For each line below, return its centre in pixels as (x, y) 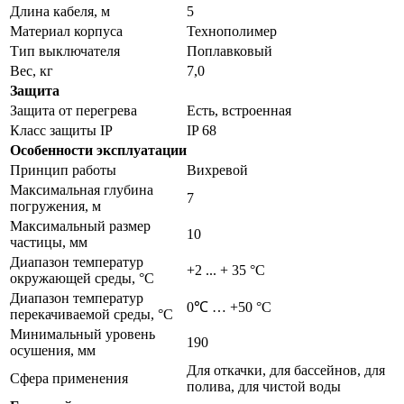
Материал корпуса (66, 31)
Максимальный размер (80, 225)
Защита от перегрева (73, 110)
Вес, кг (32, 70)
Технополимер (232, 31)
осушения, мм (53, 350)
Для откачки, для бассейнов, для (286, 370)
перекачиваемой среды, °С (92, 314)
